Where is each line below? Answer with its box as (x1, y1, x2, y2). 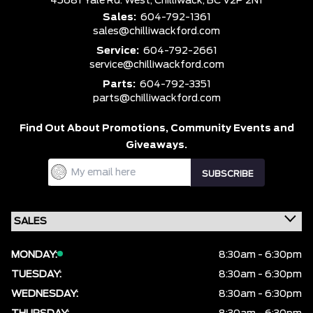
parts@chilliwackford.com (92, 94, 221, 104)
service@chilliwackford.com (89, 60, 224, 71)
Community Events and (170, 124, 294, 134)
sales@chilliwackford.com (93, 27, 220, 37)
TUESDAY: (11, 270, 61, 280)
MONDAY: (11, 250, 57, 261)
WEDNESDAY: (11, 289, 78, 300)
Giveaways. (126, 140, 187, 151)
